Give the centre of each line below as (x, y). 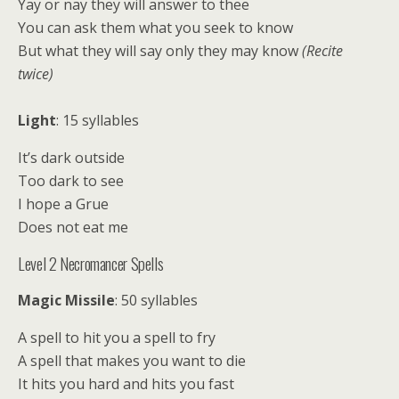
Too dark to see (71, 181)
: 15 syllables (98, 120)
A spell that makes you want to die (132, 361)
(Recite (322, 51)
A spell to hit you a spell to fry (117, 338)
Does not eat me (75, 227)
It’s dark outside (71, 158)
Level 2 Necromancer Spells (91, 263)
